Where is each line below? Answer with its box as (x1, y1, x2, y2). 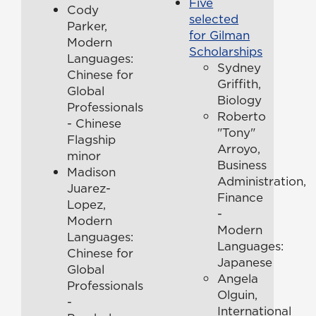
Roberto (217, 107, 267, 125)
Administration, (217, 172, 307, 190)
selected (189, 10, 239, 28)
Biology (217, 91, 262, 109)
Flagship (67, 130, 116, 148)
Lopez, (67, 195, 106, 213)
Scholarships (189, 42, 263, 60)
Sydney (217, 59, 262, 76)
